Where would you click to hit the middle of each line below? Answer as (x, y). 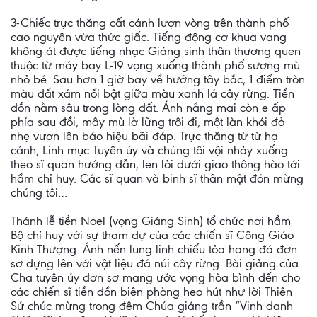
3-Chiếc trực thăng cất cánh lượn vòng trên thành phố (150, 23)
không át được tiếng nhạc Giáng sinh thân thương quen (156, 51)
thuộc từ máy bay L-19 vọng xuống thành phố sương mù (155, 65)
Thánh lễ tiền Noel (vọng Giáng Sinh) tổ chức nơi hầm (151, 221)
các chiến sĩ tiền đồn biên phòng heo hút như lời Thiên (151, 292)
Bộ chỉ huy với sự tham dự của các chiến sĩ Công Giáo (152, 235)
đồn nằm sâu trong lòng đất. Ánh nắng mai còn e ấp (148, 108)
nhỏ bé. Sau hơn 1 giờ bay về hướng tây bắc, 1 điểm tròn (158, 79)
